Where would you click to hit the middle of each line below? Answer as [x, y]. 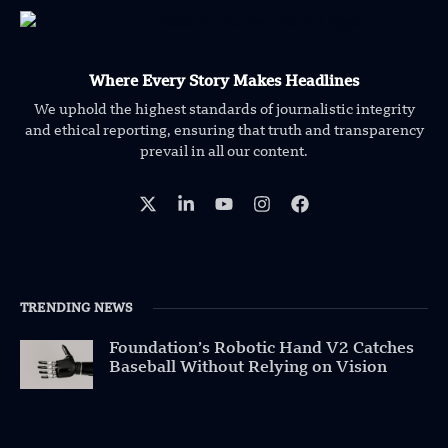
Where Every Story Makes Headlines [224, 82]
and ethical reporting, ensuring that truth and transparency [224, 130]
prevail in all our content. [224, 151]
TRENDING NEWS [76, 308]
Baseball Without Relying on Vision [248, 367]
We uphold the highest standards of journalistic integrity [224, 109]
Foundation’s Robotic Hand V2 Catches [262, 348]
